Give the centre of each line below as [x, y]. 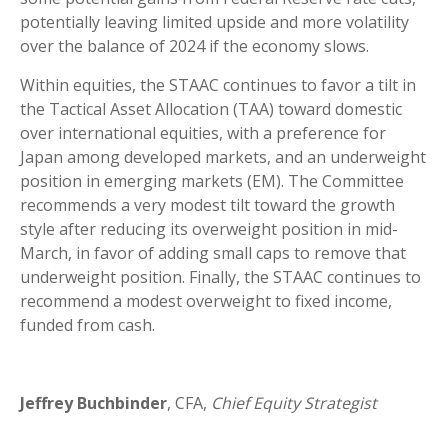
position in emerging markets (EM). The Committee [212, 180]
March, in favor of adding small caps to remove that [213, 252]
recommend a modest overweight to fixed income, [206, 300]
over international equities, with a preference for [203, 132]
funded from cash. [87, 324]
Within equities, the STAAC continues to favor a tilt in [218, 84]
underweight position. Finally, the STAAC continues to [220, 276]
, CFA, [189, 402]
